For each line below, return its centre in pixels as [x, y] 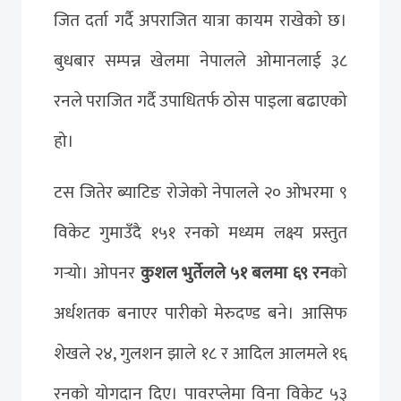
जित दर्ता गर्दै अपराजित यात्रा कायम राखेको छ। [200, 20]
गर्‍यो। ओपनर [97, 273]
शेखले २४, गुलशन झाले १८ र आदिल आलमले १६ [200, 353]
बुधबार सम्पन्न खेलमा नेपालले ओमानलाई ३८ [200, 60]
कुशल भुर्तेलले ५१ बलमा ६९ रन [235, 273]
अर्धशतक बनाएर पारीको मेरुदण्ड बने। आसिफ [200, 313]
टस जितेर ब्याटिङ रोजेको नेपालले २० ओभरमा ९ [200, 192]
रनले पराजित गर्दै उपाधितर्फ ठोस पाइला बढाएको [200, 101]
